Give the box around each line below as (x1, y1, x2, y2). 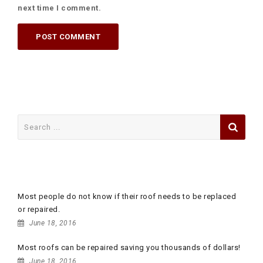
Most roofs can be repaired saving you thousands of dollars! (18, 243, 241, 252)
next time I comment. (18, 4, 101, 12)
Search (17, 116, 46, 124)
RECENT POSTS (18, 164, 100, 177)
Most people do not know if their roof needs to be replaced (18, 192, 236, 201)
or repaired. (18, 205, 60, 214)
